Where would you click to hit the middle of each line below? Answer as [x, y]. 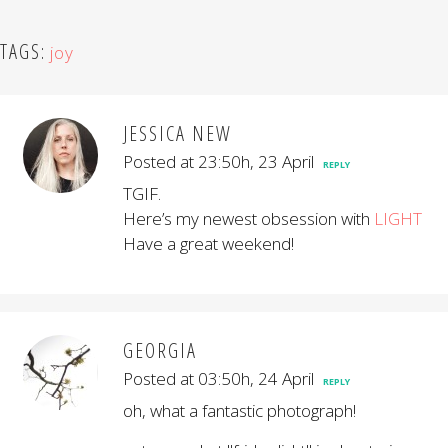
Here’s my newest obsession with [248, 218]
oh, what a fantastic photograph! [239, 410]
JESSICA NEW [177, 133]
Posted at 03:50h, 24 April [218, 378]
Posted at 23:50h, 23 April [218, 161]
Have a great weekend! [208, 243]
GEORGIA [160, 350]
